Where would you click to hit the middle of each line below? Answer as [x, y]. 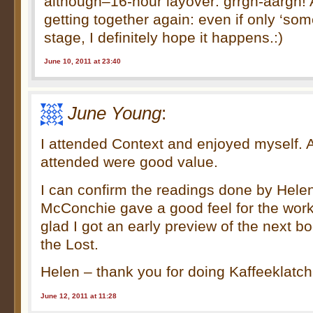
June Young [115, 113]
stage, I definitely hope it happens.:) [164, 37]
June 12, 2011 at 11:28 [79, 296]
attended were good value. [130, 162]
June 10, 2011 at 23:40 [83, 61]
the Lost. [70, 244]
